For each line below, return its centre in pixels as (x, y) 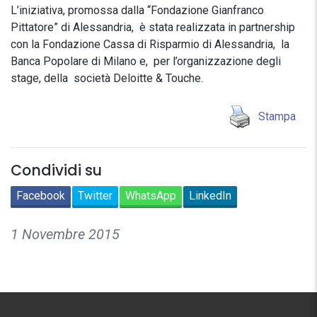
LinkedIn (210, 196)
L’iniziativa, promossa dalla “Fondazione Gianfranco (137, 10)
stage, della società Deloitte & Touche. (108, 78)
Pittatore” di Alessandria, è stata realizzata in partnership (153, 27)
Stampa (277, 116)
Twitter (95, 196)
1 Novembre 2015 (65, 234)
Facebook (41, 196)
